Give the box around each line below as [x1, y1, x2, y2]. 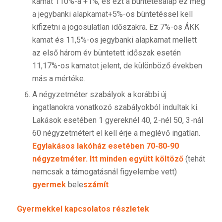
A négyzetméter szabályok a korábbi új [32, 90, 166, 100]
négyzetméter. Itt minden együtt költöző [32, 154, 183, 164]
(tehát [183, 154, 205, 164]
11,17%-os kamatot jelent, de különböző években [32, 61, 202, 71]
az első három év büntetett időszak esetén [32, 48, 181, 58]
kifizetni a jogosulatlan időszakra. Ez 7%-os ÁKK [32, 22, 199, 32]
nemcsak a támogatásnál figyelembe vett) [32, 167, 177, 177]
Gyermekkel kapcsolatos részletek [16, 204, 149, 214]
